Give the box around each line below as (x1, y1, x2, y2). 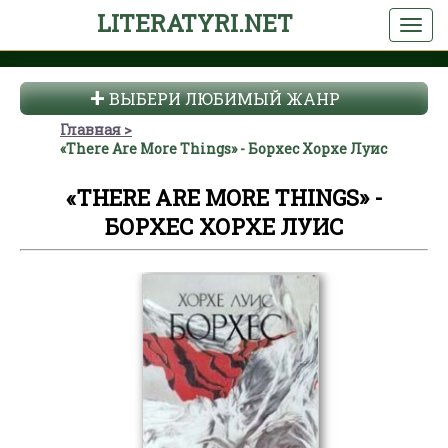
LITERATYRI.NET (96, 8, 293, 38)
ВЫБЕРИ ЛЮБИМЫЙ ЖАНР (108, 88, 340, 109)
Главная (60, 120, 121, 139)
